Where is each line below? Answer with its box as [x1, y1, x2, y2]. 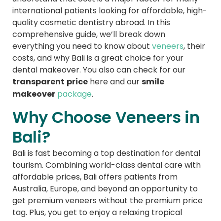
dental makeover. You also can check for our [12, 65, 185, 75]
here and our [88, 76, 142, 87]
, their [184, 41, 205, 51]
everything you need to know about [12, 41, 152, 51]
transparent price [12, 76, 88, 88]
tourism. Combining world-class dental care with [12, 159, 201, 170]
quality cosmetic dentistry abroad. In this [12, 17, 170, 28]
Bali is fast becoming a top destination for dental [12, 147, 200, 158]
